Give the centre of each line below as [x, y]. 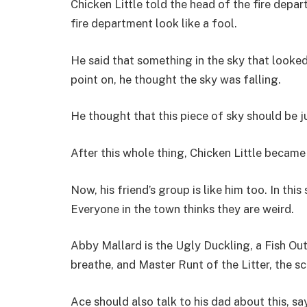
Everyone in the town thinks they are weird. [182, 209]
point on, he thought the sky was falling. [176, 79]
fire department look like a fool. [154, 24]
